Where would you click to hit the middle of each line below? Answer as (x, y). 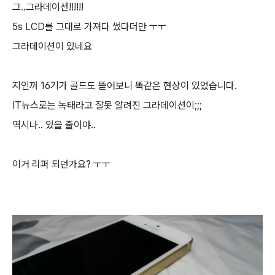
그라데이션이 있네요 (52, 46)
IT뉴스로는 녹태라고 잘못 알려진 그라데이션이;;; (107, 105)
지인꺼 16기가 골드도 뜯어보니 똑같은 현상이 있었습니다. (125, 85)
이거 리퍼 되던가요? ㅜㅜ (61, 164)
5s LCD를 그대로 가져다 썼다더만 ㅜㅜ (89, 26)
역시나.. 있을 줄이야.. (54, 125)
